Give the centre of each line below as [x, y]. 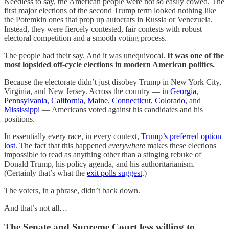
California [67, 100]
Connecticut [131, 100]
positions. [19, 119]
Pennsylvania [26, 100]
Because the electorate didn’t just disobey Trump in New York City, [113, 82]
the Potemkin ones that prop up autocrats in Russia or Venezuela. [108, 19]
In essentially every [35, 136]
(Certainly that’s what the [45, 173]
